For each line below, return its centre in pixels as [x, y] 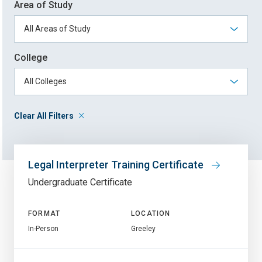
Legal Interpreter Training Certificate [117, 164]
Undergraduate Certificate [80, 182]
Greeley [143, 228]
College [31, 57]
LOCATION [151, 213]
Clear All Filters [44, 116]
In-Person [43, 228]
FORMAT [44, 213]
